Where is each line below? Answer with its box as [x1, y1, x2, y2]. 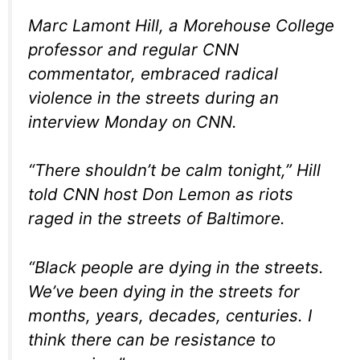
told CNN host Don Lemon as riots [28, 184, 293, 205]
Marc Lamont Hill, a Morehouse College [28, 14, 334, 35]
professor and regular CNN [28, 39, 239, 59]
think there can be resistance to [28, 329, 276, 350]
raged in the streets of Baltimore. [28, 208, 285, 229]
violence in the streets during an [28, 87, 279, 108]
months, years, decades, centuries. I [28, 305, 312, 325]
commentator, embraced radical [28, 63, 278, 84]
